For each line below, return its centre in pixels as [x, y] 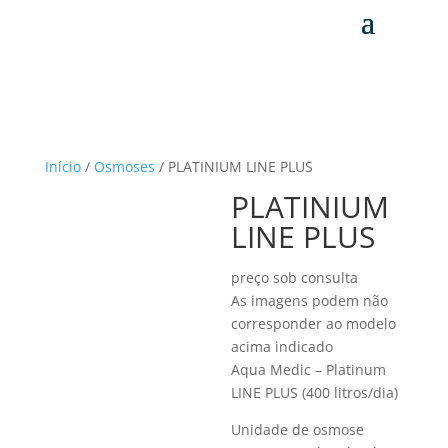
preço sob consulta [295, 277]
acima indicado [282, 346]
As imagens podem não [310, 300]
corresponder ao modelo [314, 323]
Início [62, 166]
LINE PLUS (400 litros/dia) [315, 392]
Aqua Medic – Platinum [309, 369]
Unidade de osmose [298, 429]
